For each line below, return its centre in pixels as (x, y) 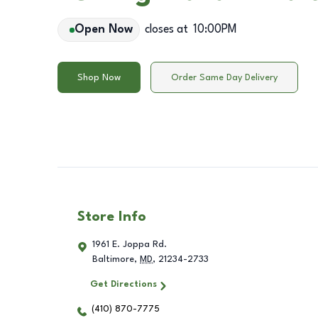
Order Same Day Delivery (224, 77)
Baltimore (113, 260)
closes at (166, 30)
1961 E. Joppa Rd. (130, 245)
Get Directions (123, 285)
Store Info (112, 218)
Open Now (103, 30)
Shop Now (99, 77)
